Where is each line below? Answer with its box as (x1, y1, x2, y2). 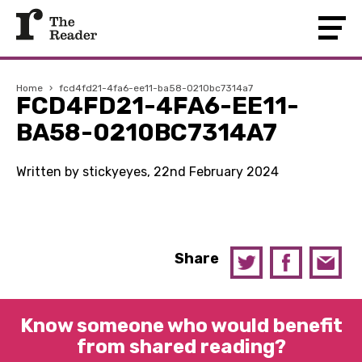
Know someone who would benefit (19, 314, 343, 337)
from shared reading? (76, 335, 286, 358)
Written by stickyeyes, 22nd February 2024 (16, 164, 279, 179)
